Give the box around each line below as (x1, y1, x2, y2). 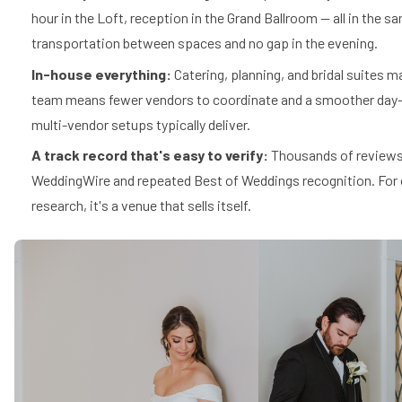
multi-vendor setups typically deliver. (31, 115, 251, 133)
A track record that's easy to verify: (31, 146, 269, 164)
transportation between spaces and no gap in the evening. (31, 34, 379, 52)
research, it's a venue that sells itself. (31, 197, 252, 214)
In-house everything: (31, 65, 172, 83)
